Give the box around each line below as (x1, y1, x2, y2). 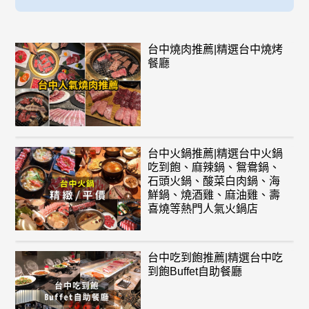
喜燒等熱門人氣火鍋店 (147, 203, 258, 215)
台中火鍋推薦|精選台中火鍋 (147, 148, 283, 160)
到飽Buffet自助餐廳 (147, 266, 242, 278)
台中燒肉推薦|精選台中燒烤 (147, 43, 283, 56)
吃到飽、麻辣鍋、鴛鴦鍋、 (147, 161, 280, 174)
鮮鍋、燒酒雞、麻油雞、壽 (147, 189, 280, 201)
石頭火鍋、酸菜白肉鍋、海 (147, 175, 280, 188)
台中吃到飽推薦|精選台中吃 (147, 252, 283, 264)
